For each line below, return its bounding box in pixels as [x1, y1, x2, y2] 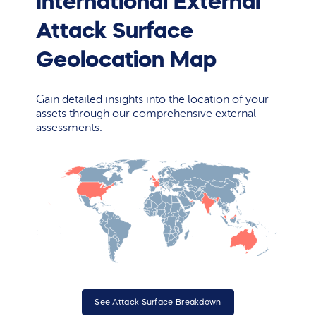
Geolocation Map [36, 47, 217, 71]
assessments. [36, 121, 103, 135]
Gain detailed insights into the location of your [36, 93, 269, 107]
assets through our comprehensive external [36, 107, 257, 121]
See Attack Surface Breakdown [95, 297, 221, 306]
